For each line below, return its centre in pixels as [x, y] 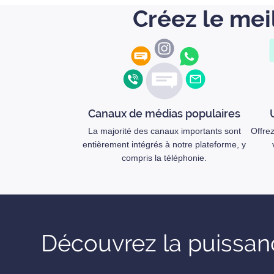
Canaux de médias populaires [165, 113]
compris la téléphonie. [165, 158]
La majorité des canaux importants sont [164, 131]
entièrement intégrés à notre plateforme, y [165, 144]
